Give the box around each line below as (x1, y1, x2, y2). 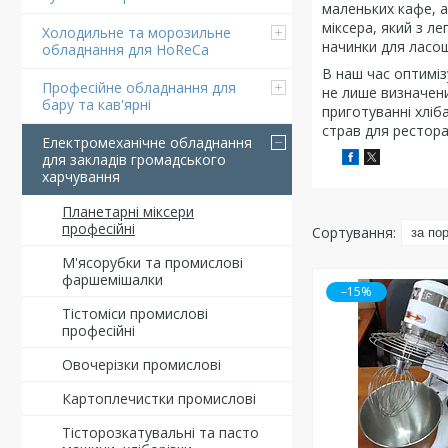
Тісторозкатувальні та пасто (62, 423, 259, 442)
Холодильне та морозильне (42, 23, 231, 42)
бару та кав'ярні (42, 95, 151, 114)
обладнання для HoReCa (42, 40, 209, 59)
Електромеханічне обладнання (42, 133, 252, 152)
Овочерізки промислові (62, 355, 221, 374)
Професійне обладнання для (42, 78, 236, 97)
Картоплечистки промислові (62, 389, 256, 408)
